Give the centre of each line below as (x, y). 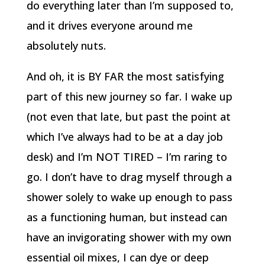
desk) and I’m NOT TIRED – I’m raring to (127, 157)
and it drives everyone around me (109, 25)
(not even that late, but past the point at (128, 117)
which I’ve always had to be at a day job (125, 137)
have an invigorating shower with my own (129, 237)
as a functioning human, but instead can (127, 217)
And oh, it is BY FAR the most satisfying (125, 76)
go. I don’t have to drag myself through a (129, 177)
